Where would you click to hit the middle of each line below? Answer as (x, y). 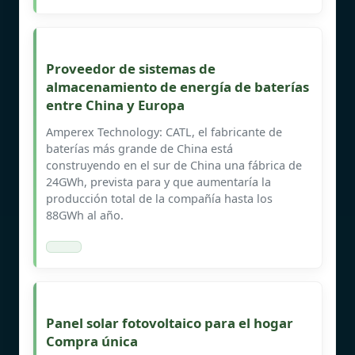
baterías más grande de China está (139, 148)
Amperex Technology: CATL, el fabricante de (164, 132)
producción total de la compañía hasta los (159, 198)
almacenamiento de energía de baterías (177, 86)
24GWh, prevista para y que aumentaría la (158, 181)
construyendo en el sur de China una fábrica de (174, 165)
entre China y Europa (115, 105)
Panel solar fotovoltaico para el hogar (170, 323)
